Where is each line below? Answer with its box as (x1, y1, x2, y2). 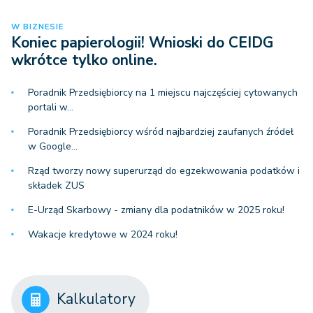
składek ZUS (28, 178, 85, 192)
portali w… (28, 100, 73, 114)
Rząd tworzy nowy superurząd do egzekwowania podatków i (28, 163, 300, 177)
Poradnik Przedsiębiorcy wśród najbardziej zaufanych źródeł (28, 124, 293, 138)
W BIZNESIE (11, 21, 64, 32)
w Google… (28, 139, 78, 153)
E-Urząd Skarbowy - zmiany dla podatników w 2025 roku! (28, 203, 284, 217)
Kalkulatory (57, 289, 136, 310)
